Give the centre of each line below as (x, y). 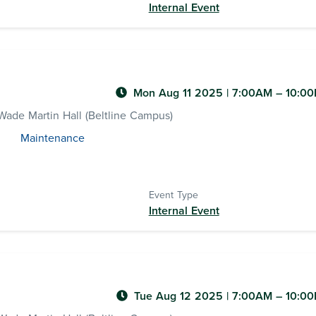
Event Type (173, 195)
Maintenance (52, 138)
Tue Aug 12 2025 (180, 296)
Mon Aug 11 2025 (180, 93)
